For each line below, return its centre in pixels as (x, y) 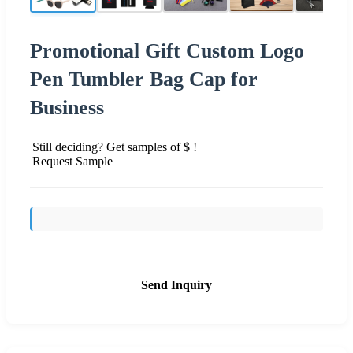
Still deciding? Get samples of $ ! (115, 147)
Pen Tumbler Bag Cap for (144, 79)
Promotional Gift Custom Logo (167, 50)
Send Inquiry (176, 284)
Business (67, 107)
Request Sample (72, 161)
